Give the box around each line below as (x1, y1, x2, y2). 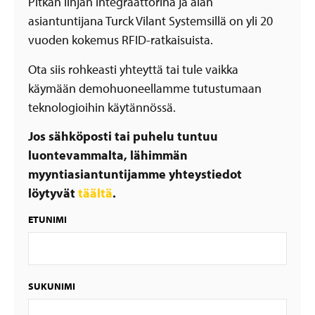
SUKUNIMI (28, 280, 75, 293)
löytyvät (28, 184, 78, 201)
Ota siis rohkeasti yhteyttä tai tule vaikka (28, 60, 238, 77)
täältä (78, 184, 112, 201)
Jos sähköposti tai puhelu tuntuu (28, 127, 218, 144)
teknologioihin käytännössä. (28, 98, 179, 115)
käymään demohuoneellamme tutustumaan (28, 79, 262, 96)
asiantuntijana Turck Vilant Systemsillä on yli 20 (28, 13, 273, 30)
